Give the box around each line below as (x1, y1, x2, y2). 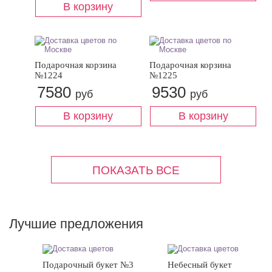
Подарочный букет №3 (42, 260, 134, 270)
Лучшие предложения (9, 216, 143, 231)
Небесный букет (168, 260, 233, 270)
